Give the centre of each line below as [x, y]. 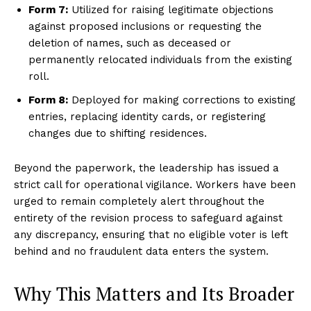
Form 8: [48, 100]
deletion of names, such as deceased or [130, 43]
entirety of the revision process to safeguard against [148, 218]
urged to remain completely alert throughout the [139, 201]
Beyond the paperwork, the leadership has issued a [146, 168]
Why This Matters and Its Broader [154, 293]
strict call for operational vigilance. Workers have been [155, 184]
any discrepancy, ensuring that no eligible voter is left [151, 234]
